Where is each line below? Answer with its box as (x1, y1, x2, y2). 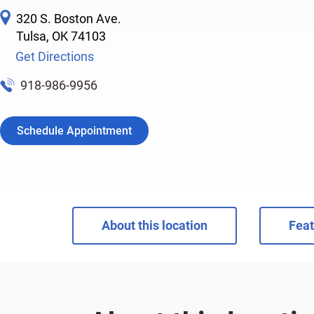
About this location (102, 218, 207, 233)
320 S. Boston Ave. (16, 11, 121, 26)
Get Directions (15, 49, 94, 64)
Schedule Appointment (17, 124, 132, 137)
